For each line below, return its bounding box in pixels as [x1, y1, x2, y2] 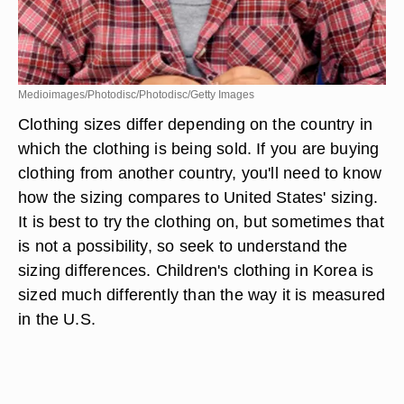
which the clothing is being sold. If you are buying [18, 139, 380, 158]
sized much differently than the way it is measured [18, 285, 386, 304]
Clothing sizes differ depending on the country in [18, 115, 373, 133]
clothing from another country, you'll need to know [18, 163, 382, 182]
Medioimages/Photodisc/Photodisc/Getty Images [18, 88, 254, 101]
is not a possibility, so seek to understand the [18, 236, 348, 255]
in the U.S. [18, 309, 96, 328]
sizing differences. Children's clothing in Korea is [18, 261, 374, 280]
